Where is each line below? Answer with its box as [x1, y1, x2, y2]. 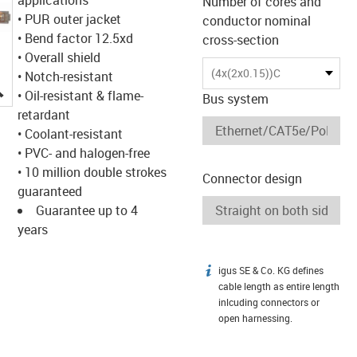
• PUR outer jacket [17, 10, 121, 28]
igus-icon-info [202, 264, 279, 282]
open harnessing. [218, 312, 292, 324]
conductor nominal [202, 11, 311, 29]
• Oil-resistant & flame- [17, 86, 143, 104]
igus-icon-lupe [3, 76, 83, 95]
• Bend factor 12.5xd [17, 29, 133, 47]
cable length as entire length [218, 280, 339, 292]
